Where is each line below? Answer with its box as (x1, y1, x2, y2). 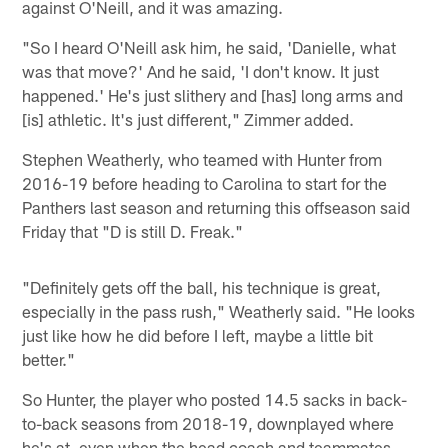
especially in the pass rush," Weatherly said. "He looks (22, 301, 416, 322)
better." (22, 349, 76, 370)
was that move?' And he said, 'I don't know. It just (22, 61, 380, 82)
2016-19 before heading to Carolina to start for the (22, 173, 388, 194)
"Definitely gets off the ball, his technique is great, (22, 277, 382, 298)
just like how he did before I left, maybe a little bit (22, 325, 374, 346)
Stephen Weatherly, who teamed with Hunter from (22, 149, 383, 170)
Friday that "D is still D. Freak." (22, 221, 244, 242)
